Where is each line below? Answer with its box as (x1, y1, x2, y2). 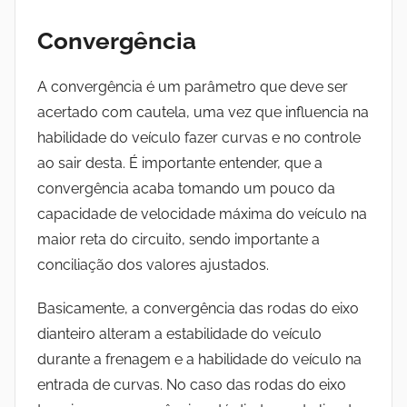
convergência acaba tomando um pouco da (37, 180, 335, 198)
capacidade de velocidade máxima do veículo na (37, 205, 367, 223)
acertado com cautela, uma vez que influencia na (37, 104, 369, 122)
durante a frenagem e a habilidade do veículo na (37, 351, 362, 369)
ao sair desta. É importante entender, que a (37, 154, 323, 173)
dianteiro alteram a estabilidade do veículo (37, 325, 322, 343)
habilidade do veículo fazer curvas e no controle (37, 129, 361, 147)
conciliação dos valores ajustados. (37, 256, 269, 274)
